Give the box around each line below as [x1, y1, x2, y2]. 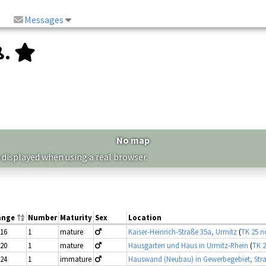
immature [60, 254, 91, 264]
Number [28, 212, 57, 222]
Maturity [60, 212, 92, 222]
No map [116, 134, 150, 146]
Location [128, 212, 161, 222]
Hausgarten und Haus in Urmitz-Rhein [128, 240, 248, 250]
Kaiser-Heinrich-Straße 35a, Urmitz [128, 226, 237, 236]
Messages [24, 14, 64, 26]
